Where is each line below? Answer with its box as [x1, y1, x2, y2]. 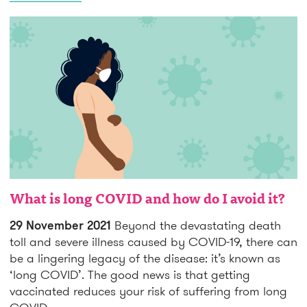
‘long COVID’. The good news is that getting [10, 266, 250, 282]
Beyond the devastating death [111, 217, 281, 233]
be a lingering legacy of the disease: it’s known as [10, 249, 280, 266]
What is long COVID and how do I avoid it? [10, 193, 285, 207]
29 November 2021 [10, 217, 111, 232]
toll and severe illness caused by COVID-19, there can [10, 233, 297, 249]
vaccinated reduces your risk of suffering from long [10, 282, 287, 299]
